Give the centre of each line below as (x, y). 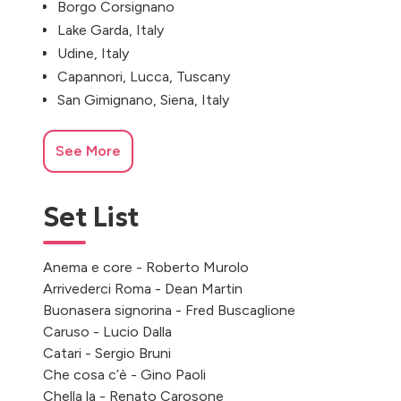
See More (88, 151)
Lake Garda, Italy (111, 30)
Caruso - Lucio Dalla (107, 332)
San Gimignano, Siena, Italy (143, 100)
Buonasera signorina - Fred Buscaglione (169, 311)
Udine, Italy (93, 53)
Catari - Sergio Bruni (107, 354)
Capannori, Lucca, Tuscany (144, 77)
